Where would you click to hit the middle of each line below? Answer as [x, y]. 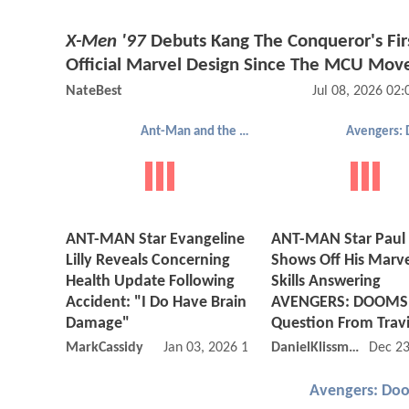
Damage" [98, 324]
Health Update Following [150, 282]
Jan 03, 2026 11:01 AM [231, 348]
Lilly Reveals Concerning [148, 261]
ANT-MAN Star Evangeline [155, 240]
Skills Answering [326, 282]
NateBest [94, 91]
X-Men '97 [106, 41]
